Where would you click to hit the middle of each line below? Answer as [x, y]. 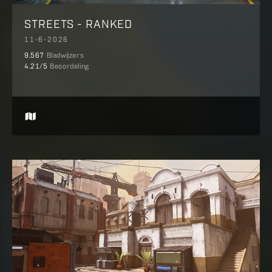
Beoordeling [70, 66]
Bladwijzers [65, 56]
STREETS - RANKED [78, 23]
